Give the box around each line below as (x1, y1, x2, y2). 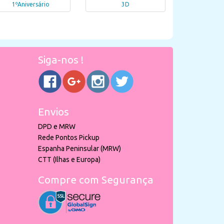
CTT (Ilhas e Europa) (38, 155, 100, 163)
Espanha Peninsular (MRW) (38, 144, 121, 152)
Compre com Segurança (38, 173, 153, 185)
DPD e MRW (38, 122, 75, 130)
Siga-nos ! (38, 53, 83, 65)
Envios (38, 105, 69, 117)
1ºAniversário (11, 1, 49, 8)
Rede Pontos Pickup (38, 133, 99, 141)
